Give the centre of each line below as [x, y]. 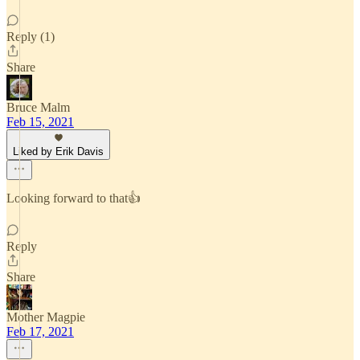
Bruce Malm [38, 107]
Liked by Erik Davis [58, 151]
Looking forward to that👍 [74, 198]
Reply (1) [31, 37]
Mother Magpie [46, 317]
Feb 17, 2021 [40, 331]
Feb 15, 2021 [40, 122]
